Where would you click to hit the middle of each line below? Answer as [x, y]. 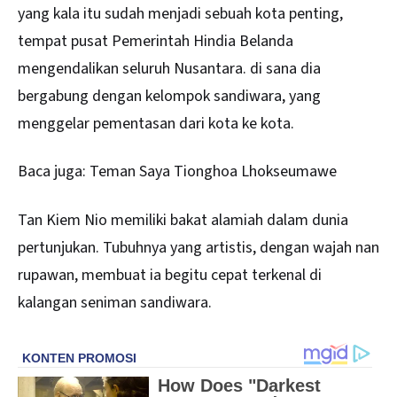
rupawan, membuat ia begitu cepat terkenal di [170, 275]
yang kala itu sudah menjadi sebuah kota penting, [180, 13]
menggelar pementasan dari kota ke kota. [156, 123]
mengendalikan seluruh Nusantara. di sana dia [169, 68]
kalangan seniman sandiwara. [115, 302]
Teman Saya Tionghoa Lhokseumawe [213, 172]
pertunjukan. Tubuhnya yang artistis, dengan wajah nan [198, 247]
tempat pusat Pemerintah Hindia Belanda [156, 41]
